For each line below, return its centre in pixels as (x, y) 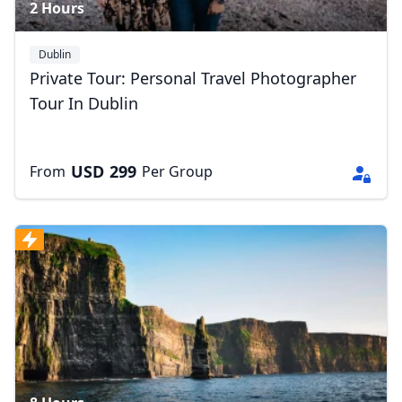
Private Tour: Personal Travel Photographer (193, 78)
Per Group (177, 171)
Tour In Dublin (84, 103)
